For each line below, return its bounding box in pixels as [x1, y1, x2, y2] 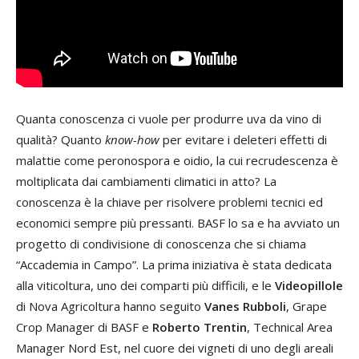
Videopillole [275, 276, 343, 293]
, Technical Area [247, 318, 333, 335]
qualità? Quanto [16, 131, 105, 147]
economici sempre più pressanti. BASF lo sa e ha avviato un [16, 214, 340, 231]
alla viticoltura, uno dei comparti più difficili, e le [16, 276, 275, 293]
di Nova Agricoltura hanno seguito [16, 297, 204, 314]
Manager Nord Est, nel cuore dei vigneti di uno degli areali [16, 339, 333, 356]
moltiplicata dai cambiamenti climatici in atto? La [16, 172, 276, 189]
